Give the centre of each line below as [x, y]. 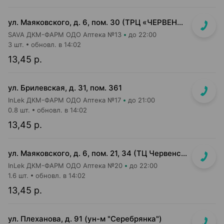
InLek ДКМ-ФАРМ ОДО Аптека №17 [64, 100]
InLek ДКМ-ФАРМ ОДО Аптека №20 [65, 165]
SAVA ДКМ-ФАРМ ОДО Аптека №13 [65, 34]
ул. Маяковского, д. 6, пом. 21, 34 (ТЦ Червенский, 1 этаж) [184, 153]
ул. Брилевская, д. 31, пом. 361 [65, 88]
